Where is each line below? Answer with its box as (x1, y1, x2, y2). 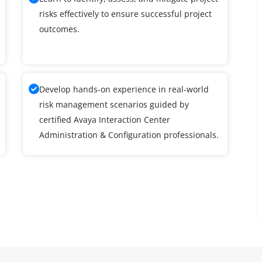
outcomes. (39, 23, 80, 35)
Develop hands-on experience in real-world (39, 83, 209, 95)
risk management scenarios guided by (39, 98, 189, 110)
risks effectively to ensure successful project (39, 8, 212, 19)
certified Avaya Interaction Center (39, 113, 170, 125)
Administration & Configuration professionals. (39, 129, 219, 140)
